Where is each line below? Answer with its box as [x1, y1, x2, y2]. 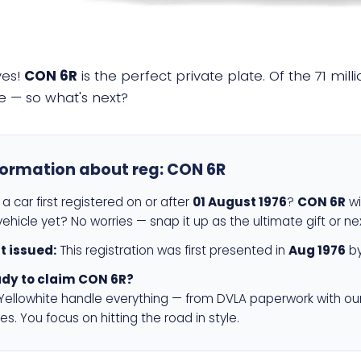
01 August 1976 [193, 193, 287, 210]
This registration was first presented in [56, 242, 288, 259]
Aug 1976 [288, 242, 346, 259]
